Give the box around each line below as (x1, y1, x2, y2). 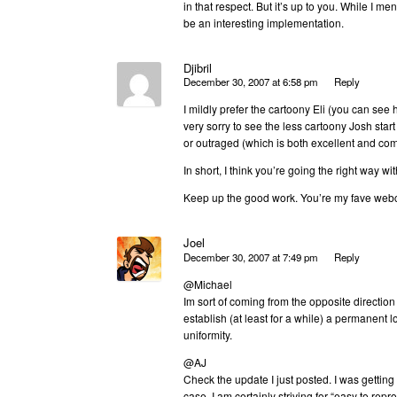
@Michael (183, 276, 232, 292)
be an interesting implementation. (183, 14, 344, 30)
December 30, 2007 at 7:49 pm (183, 249, 318, 264)
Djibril (183, 58, 212, 76)
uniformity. (183, 326, 232, 342)
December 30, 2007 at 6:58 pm (183, 74, 318, 90)
